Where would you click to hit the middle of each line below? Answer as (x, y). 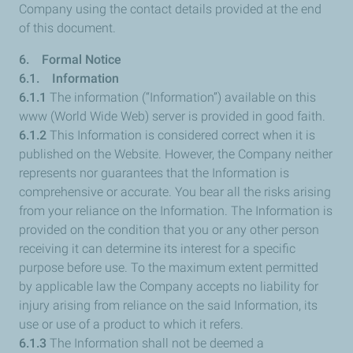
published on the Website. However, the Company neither (176, 154)
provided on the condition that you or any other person (169, 230)
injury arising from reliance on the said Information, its (168, 305)
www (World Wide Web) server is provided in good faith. (172, 116)
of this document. (69, 28)
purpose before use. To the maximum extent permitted (169, 268)
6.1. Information (69, 78)
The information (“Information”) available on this (183, 97)
